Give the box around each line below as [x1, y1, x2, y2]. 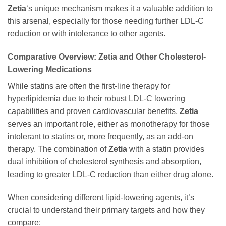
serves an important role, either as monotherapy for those [8, 119, 210, 128]
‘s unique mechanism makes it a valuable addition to [26, 4, 213, 13]
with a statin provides [127, 144, 204, 153]
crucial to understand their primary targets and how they [8, 205, 205, 214]
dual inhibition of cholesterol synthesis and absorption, [8, 157, 201, 166]
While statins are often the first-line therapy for [8, 81, 170, 90]
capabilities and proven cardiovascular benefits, [8, 106, 180, 116]
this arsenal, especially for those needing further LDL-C [8, 17, 204, 26]
